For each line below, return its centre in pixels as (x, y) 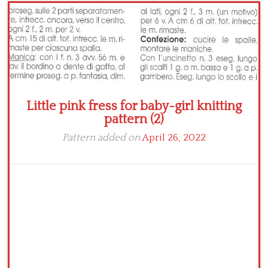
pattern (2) (134, 120)
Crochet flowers (53, 12)
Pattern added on (102, 138)
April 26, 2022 (174, 138)
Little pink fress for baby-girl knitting (134, 106)
